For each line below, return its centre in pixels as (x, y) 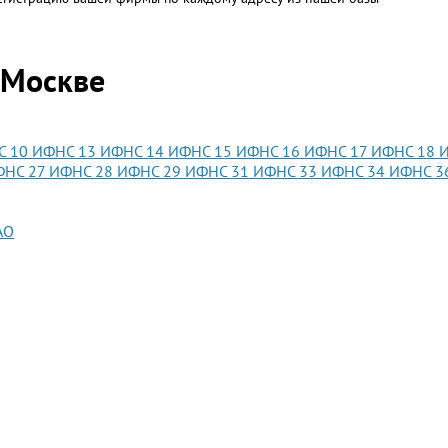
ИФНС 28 (83, 171)
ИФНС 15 (202, 151)
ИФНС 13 (66, 151)
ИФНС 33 (287, 171)
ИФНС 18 (405, 151)
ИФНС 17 (337, 151)
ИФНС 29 (151, 171)
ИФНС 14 (134, 151)
